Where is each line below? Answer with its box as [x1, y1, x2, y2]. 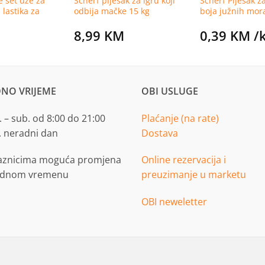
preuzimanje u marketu [141, 168, 246, 182]
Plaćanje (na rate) [141, 111, 219, 125]
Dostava [141, 126, 178, 140]
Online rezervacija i [141, 153, 226, 167]
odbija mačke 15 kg [73, 5, 150, 17]
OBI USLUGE [141, 84, 198, 98]
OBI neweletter [141, 195, 207, 209]
